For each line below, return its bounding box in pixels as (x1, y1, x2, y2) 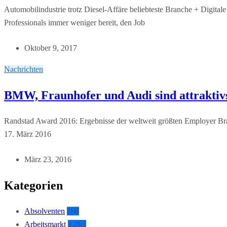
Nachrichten (4, 65, 43, 74)
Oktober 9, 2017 (24, 44, 77, 53)
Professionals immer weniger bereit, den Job (4, 18, 145, 27)
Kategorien (4, 179, 63, 192)
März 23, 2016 (24, 155, 71, 164)
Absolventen (24, 207, 65, 215)
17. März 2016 (4, 130, 51, 139)
